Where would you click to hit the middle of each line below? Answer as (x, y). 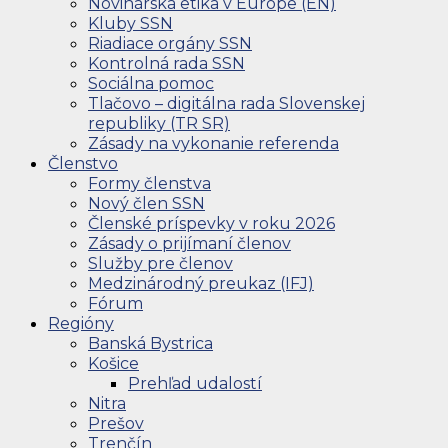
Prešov (116, 423)
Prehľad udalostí (195, 383)
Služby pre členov (160, 263)
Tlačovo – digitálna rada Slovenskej (226, 103)
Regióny (81, 323)
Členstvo (83, 163)
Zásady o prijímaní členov (189, 243)
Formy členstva (149, 183)
